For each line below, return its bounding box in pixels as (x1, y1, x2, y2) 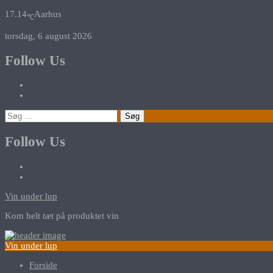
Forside (29, 260, 57, 270)
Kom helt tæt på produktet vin (5, 210, 119, 221)
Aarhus (34, 9, 62, 19)
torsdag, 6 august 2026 (5, 31, 92, 41)
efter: (4, 119, 24, 130)
